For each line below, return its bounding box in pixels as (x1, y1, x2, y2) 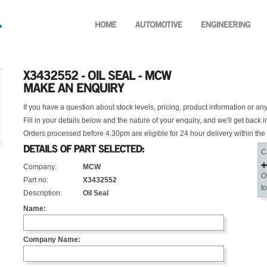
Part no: (23, 176, 48, 185)
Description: (23, 189, 62, 198)
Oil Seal (83, 189, 108, 198)
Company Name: (23, 235, 80, 244)
